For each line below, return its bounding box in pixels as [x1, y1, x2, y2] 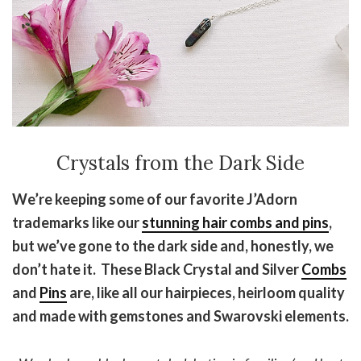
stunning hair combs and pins [142, 214, 329, 232]
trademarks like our [12, 214, 142, 232]
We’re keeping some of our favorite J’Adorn [12, 190, 297, 209]
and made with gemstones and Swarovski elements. [12, 307, 349, 326]
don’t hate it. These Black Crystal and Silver [12, 260, 301, 279]
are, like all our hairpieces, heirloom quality [67, 284, 345, 302]
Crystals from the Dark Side [56, 151, 305, 176]
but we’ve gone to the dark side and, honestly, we [12, 237, 334, 255]
